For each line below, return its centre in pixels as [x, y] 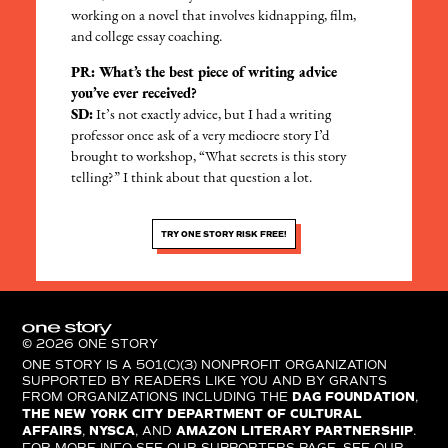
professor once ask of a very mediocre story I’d [200, 136]
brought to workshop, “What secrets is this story [209, 157]
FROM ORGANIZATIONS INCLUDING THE [157, 396]
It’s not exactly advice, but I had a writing [212, 115]
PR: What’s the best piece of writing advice [204, 73]
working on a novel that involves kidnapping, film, [214, 16]
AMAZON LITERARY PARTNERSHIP [295, 431]
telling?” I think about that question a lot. [192, 178]
